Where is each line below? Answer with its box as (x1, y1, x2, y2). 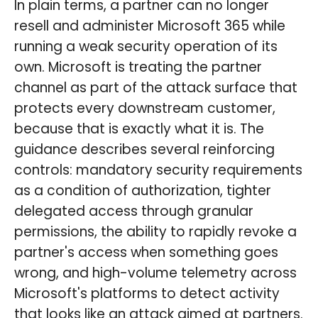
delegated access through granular (14, 202, 253, 221)
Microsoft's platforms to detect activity (14, 284, 280, 304)
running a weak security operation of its (14, 37, 278, 57)
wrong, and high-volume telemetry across (14, 263, 297, 283)
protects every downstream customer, (14, 99, 275, 119)
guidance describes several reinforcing (14, 140, 275, 160)
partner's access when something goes (14, 243, 278, 263)
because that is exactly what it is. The (14, 119, 264, 139)
